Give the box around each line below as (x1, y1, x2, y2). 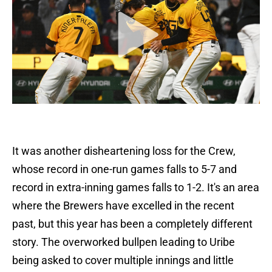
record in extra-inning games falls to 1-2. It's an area (12, 181, 259, 194)
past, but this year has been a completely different (12, 217, 253, 231)
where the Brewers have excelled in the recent (12, 199, 234, 212)
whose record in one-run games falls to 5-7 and (12, 163, 237, 176)
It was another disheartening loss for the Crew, (12, 144, 236, 158)
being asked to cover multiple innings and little (12, 254, 234, 267)
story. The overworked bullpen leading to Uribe (12, 236, 235, 249)
